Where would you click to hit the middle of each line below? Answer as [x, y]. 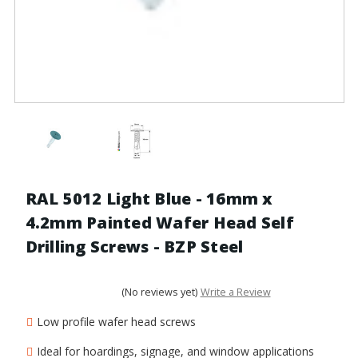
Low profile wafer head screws [116, 321]
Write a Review [235, 292]
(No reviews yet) [159, 292]
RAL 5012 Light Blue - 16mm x [149, 198]
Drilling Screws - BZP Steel [134, 246]
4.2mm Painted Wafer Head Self [159, 222]
